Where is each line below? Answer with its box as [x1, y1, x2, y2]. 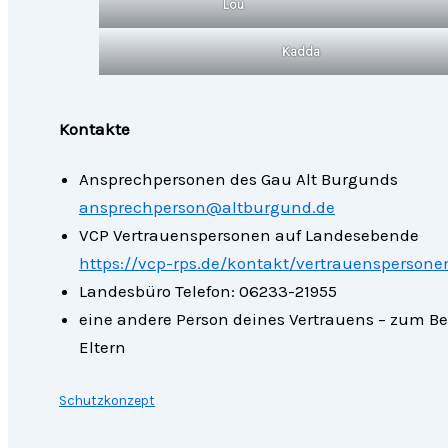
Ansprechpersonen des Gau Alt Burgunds [79, 169, 398, 190]
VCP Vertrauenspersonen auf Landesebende [79, 225, 419, 246]
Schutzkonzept [59, 393, 155, 409]
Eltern [79, 337, 126, 358]
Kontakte [59, 118, 130, 139]
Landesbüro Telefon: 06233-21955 [79, 281, 337, 302]
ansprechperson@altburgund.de [79, 197, 335, 218]
